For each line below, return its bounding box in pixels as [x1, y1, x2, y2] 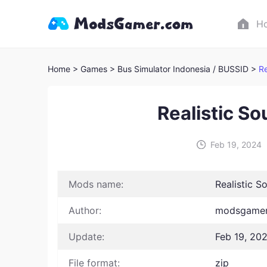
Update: [69, 231, 104, 243]
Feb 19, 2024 [210, 139, 262, 150]
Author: [69, 204, 101, 216]
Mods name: [69, 178, 123, 190]
